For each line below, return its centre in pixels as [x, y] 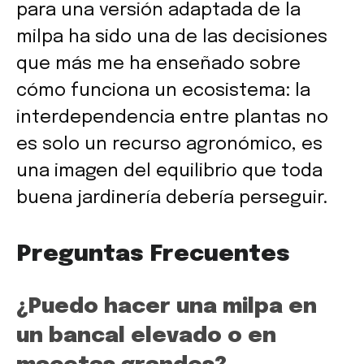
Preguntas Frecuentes [153, 254]
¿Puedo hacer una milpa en [167, 306]
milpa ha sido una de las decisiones [172, 37]
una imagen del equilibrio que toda [169, 171]
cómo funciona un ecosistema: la [163, 91]
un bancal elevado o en [146, 336]
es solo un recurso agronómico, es [169, 144]
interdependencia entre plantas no [172, 117]
